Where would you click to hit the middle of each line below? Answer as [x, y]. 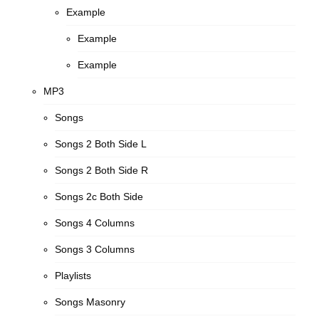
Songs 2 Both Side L [101, 144]
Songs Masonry [90, 302]
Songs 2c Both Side [99, 197]
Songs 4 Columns [95, 223]
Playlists [73, 276]
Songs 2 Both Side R [102, 170]
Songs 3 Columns [95, 249]
